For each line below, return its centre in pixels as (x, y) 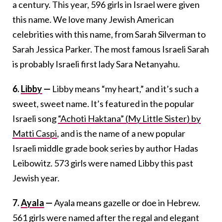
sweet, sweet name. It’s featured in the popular (103, 103)
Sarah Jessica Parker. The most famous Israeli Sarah (111, 49)
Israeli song (35, 118)
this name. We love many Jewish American (93, 19)
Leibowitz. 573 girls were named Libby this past (103, 163)
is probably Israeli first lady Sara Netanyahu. (96, 64)
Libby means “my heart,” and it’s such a (125, 88)
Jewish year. (36, 178)
